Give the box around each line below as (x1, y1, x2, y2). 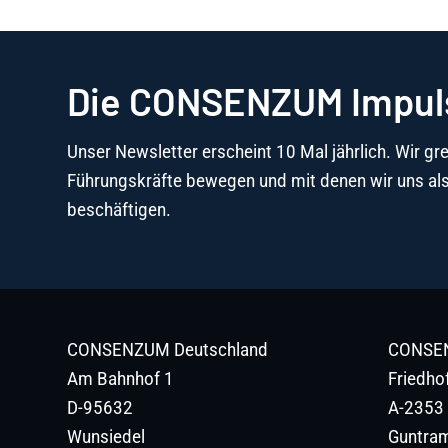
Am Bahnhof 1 (67, 368, 174, 390)
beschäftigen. (67, 198, 171, 220)
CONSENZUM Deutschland (67, 339, 268, 361)
